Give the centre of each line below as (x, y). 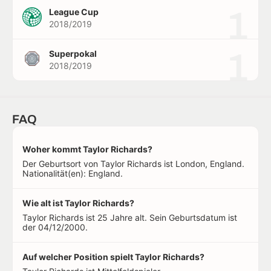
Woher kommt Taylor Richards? (87, 149)
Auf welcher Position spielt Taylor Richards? (113, 257)
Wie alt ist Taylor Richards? (78, 203)
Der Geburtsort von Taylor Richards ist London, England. (133, 164)
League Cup (74, 12)
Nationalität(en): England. (73, 174)
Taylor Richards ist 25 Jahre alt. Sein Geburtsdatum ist (130, 218)
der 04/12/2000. (55, 227)
